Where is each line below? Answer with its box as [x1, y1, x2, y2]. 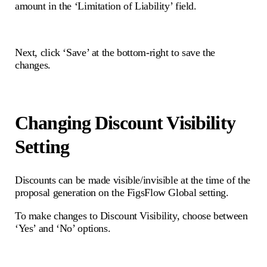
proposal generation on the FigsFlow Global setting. [15, 187, 229, 199]
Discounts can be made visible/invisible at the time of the [15, 174, 251, 187]
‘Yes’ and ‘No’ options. [15, 222, 111, 235]
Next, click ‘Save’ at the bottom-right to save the [15, 46, 216, 59]
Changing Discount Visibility [15, 111, 235, 133]
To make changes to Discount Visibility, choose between [15, 210, 248, 222]
